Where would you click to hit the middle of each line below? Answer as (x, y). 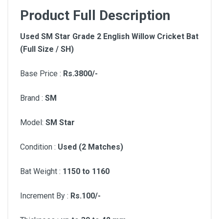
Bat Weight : (41, 171)
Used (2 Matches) (90, 147)
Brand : (33, 98)
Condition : (39, 147)
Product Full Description (95, 15)
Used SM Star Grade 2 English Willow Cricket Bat (109, 36)
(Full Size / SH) (47, 49)
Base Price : (42, 74)
